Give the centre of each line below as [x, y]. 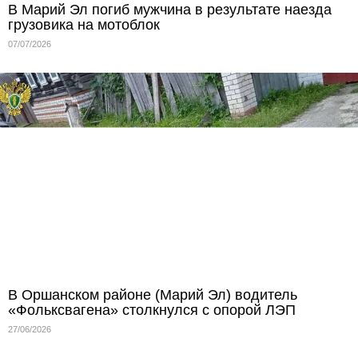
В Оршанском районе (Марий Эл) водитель [153, 294]
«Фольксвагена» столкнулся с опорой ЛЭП [152, 310]
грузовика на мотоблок [84, 24]
